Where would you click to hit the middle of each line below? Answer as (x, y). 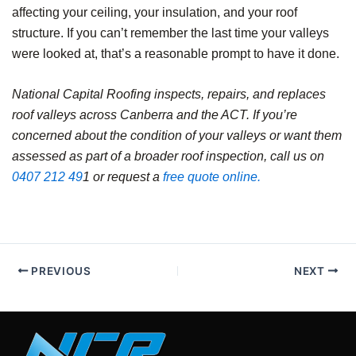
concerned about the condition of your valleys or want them (177, 136)
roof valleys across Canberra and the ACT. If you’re (155, 115)
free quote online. (212, 177)
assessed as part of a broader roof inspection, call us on (168, 157)
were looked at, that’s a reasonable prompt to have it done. (176, 53)
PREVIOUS (60, 271)
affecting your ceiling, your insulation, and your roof (155, 12)
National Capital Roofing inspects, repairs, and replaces (169, 95)
